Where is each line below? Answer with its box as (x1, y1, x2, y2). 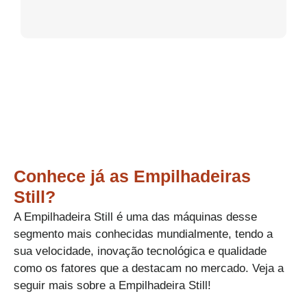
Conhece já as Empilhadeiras (14, 166, 251, 186)
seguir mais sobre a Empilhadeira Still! (14, 278, 211, 292)
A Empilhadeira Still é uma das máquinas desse (14, 210, 257, 223)
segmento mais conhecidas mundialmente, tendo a (14, 227, 273, 241)
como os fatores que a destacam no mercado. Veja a (14, 261, 284, 275)
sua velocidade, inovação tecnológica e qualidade (14, 244, 267, 258)
